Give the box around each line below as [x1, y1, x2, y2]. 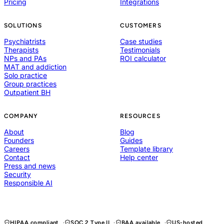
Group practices [4, 79, 56, 88]
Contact [4, 153, 30, 162]
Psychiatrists [4, 37, 45, 46]
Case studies [120, 37, 162, 46]
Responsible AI [4, 178, 52, 187]
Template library [120, 144, 173, 153]
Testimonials [120, 45, 160, 54]
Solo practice [4, 71, 47, 80]
